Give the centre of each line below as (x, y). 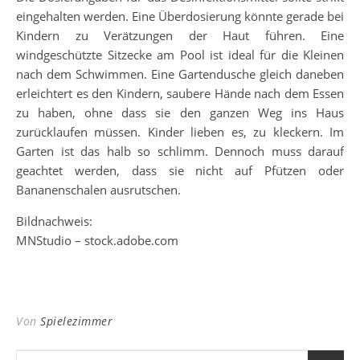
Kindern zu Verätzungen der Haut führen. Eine (180, 35)
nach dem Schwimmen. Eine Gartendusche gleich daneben (180, 74)
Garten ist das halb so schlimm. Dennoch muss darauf (180, 151)
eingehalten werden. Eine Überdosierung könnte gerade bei (180, 16)
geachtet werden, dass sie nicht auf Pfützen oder (180, 170)
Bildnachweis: (54, 221)
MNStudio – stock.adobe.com (97, 240)
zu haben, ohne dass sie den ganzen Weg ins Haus (180, 112)
